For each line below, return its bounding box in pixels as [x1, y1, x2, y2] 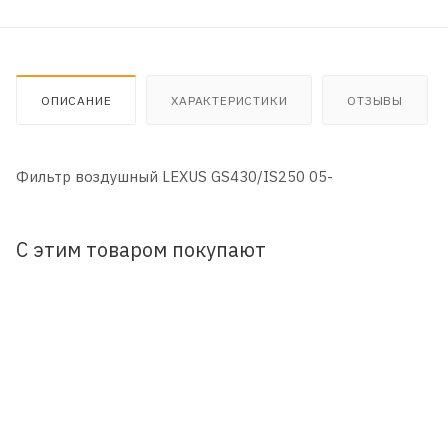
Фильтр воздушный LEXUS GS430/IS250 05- [16, 166, 333, 186]
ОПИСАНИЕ [41, 92, 112, 108]
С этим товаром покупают [16, 236, 266, 262]
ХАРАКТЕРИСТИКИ [171, 92, 288, 108]
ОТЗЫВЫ [347, 92, 404, 108]
